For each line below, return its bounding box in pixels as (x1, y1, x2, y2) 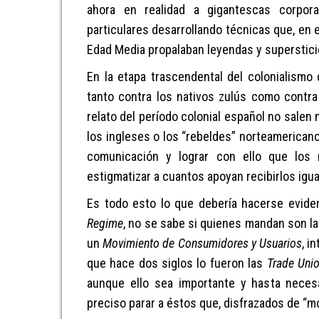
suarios (266, 236, 303, 251)
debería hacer (198, 196, 271, 211)
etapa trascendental (113, 69, 227, 84)
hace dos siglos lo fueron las (110, 256, 267, 271)
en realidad (123, 2, 186, 17)
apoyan (207, 169, 244, 184)
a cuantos (151, 169, 207, 184)
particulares (87, 22, 149, 37)
